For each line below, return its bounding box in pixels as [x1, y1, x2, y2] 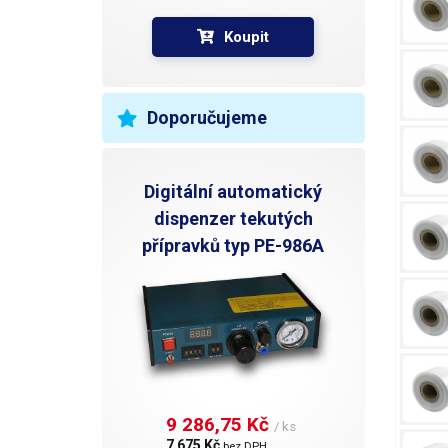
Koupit [224, 27, 270, 46]
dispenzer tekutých [153, 207, 313, 229]
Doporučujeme [147, 106, 267, 128]
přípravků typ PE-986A [142, 234, 325, 256]
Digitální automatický [144, 180, 323, 202]
